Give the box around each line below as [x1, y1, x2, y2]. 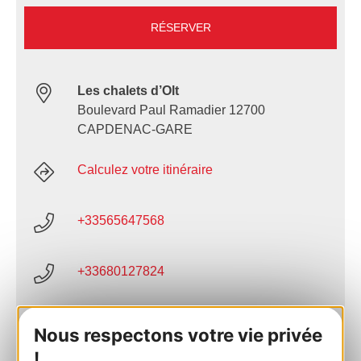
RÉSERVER [150, 20, 211, 34]
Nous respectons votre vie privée [34, 323, 323, 346]
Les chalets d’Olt [77, 83, 179, 98]
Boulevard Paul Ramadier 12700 [77, 102, 265, 117]
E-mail [77, 314, 114, 329]
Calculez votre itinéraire [77, 162, 213, 176]
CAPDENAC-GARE [77, 122, 193, 136]
